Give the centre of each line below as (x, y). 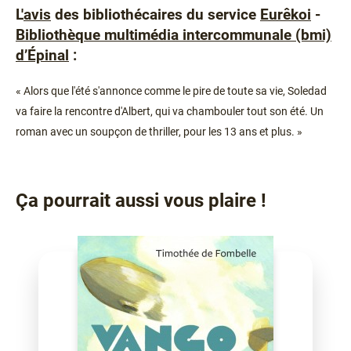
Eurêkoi (286, 14)
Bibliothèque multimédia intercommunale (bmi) (174, 35)
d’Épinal (42, 55)
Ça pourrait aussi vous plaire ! (141, 200)
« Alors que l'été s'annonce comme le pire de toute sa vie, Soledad (171, 90)
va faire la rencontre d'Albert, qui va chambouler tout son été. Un (170, 111)
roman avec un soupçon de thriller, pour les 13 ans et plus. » (159, 131)
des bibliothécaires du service (156, 14)
